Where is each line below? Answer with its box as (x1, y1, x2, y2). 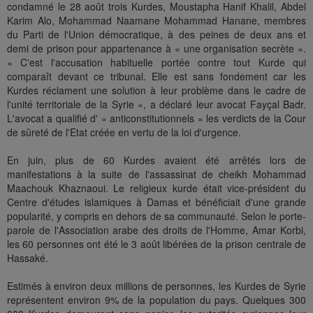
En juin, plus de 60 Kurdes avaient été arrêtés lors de (7, 153, 306, 168)
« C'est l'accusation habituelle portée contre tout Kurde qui (7, 55, 306, 70)
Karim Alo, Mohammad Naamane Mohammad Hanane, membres (7, 13, 306, 28)
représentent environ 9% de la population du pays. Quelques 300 (7, 293, 306, 307)
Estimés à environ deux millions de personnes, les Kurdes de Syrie (7, 279, 306, 293)
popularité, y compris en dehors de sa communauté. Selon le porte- (7, 209, 306, 224)
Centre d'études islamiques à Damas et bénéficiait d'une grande (7, 195, 306, 210)
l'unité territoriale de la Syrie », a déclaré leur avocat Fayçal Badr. (7, 97, 306, 112)
